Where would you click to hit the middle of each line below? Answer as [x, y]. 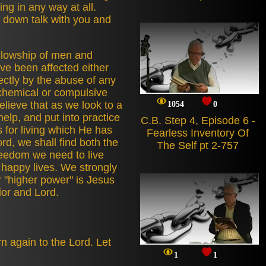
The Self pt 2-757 [198, 145]
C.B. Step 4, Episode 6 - [198, 121]
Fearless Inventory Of [198, 133]
